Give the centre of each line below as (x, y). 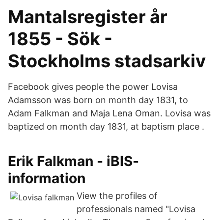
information (47, 178)
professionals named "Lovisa (136, 209)
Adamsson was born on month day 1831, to (98, 100)
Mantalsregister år (88, 17)
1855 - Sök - (60, 39)
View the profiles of (117, 196)
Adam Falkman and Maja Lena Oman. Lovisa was (109, 113)
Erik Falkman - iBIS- (73, 161)
